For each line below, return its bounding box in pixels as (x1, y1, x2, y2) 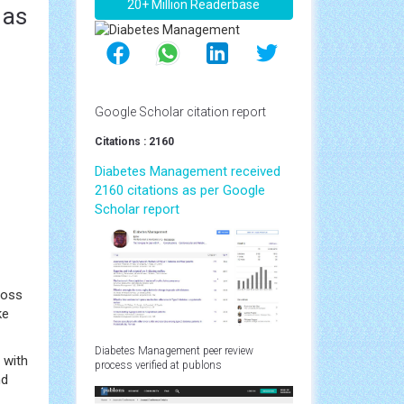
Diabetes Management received (94, 162, 280, 179)
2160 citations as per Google (94, 181, 265, 198)
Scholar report (94, 200, 179, 217)
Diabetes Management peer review (94, 344, 253, 357)
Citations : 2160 (94, 134, 174, 148)
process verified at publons (94, 358, 222, 372)
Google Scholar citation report (94, 104, 266, 119)
